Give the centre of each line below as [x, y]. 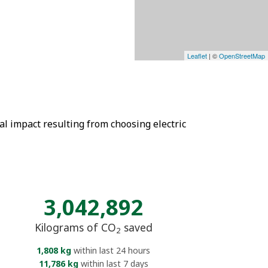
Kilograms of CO [75, 227]
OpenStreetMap [242, 55]
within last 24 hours [111, 250]
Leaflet [197, 55]
